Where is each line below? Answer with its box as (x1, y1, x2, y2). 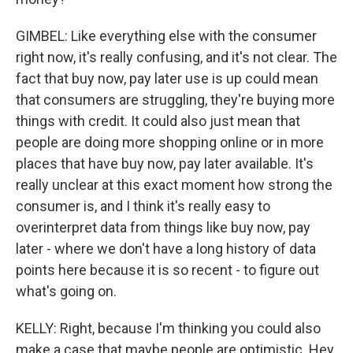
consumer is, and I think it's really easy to (16, 198, 270, 214)
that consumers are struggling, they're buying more (16, 91, 335, 108)
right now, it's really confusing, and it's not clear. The (16, 49, 337, 65)
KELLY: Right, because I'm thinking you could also (16, 320, 321, 336)
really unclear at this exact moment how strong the (16, 176, 333, 193)
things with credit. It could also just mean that (16, 113, 300, 129)
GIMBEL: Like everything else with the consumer (16, 28, 317, 44)
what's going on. (16, 283, 117, 299)
